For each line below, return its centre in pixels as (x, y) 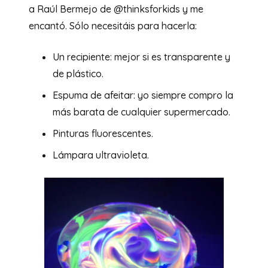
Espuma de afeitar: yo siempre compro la (143, 95)
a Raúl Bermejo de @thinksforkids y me (116, 9)
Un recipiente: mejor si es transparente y (141, 57)
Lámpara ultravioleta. (101, 155)
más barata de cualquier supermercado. (141, 112)
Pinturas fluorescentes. (103, 133)
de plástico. (78, 73)
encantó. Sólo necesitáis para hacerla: (113, 25)
